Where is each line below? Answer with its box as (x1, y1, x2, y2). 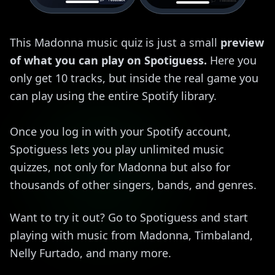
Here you (207, 52, 257, 68)
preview (220, 34, 264, 50)
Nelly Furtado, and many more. (10, 245, 171, 260)
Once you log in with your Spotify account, (10, 123, 231, 139)
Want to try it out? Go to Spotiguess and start (10, 209, 248, 225)
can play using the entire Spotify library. (10, 88, 217, 103)
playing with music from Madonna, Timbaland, (10, 227, 253, 242)
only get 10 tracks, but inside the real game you (10, 70, 258, 85)
